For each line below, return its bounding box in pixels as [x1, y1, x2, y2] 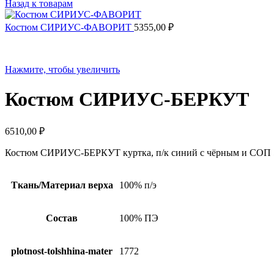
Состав [46, 212, 78, 223]
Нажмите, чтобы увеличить [5, 64, 120, 75]
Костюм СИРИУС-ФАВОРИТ [5, 22, 134, 32]
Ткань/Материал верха [10, 179, 113, 190]
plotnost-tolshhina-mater [11, 245, 113, 256]
